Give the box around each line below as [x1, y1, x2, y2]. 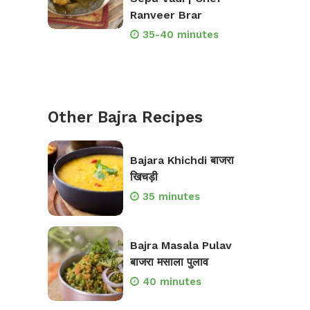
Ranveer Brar [129, 8, 202, 22]
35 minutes [142, 190, 200, 203]
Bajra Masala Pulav [129, 239, 232, 253]
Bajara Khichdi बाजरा [129, 153, 234, 167]
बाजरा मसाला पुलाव [129, 255, 208, 269]
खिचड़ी [129, 170, 158, 183]
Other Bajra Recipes [48, 108, 203, 127]
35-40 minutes [142, 28, 219, 42]
